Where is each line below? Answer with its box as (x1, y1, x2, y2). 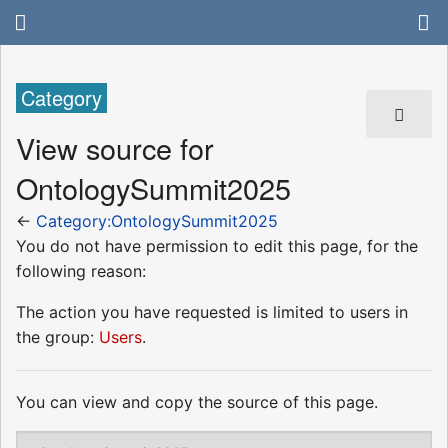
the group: (16, 327, 99, 348)
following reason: (16, 261, 146, 282)
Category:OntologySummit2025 (36, 211, 278, 232)
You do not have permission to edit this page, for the (16, 236, 418, 257)
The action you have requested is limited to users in (16, 302, 408, 323)
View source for (16, 126, 214, 168)
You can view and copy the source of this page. (16, 392, 378, 413)
